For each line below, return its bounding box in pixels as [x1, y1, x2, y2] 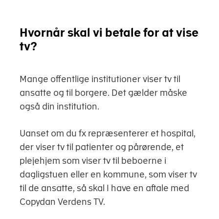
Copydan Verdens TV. [20, 197, 105, 207]
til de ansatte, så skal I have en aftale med [20, 183, 189, 193]
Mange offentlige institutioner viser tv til [20, 74, 180, 84]
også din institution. [20, 101, 99, 111]
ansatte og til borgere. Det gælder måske [20, 88, 187, 98]
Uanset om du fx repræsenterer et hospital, [20, 128, 196, 138]
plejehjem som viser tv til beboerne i [20, 155, 166, 166]
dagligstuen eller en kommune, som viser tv [20, 169, 197, 179]
